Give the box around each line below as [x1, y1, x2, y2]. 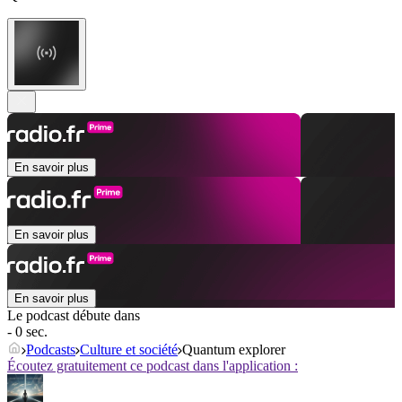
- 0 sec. [7, 324, 48, 340]
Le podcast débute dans [7, 308, 140, 324]
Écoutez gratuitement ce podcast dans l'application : [7, 358, 298, 374]
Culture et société [80, 342, 178, 358]
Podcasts [26, 342, 75, 358]
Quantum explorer [182, 342, 285, 358]
